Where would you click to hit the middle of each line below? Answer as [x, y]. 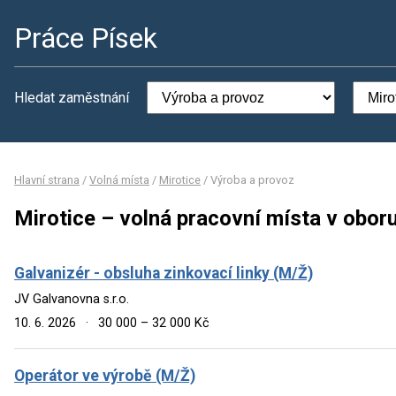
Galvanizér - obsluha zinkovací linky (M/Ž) [164, 273]
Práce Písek [86, 38]
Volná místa [119, 180]
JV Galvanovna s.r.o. [72, 299]
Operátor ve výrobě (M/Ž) [105, 375]
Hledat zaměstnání [72, 98]
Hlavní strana [47, 180]
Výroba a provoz [252, 180]
